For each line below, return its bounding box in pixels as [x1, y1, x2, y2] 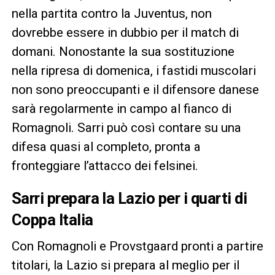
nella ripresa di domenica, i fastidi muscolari [11, 63, 256, 78]
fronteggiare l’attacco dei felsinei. [11, 158, 198, 173]
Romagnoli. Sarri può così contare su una [11, 120, 241, 135]
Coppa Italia [11, 210, 93, 229]
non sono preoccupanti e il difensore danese [11, 82, 259, 97]
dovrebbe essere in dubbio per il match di [11, 25, 239, 40]
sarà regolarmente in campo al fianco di [11, 101, 231, 116]
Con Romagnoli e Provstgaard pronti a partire [11, 238, 263, 254]
